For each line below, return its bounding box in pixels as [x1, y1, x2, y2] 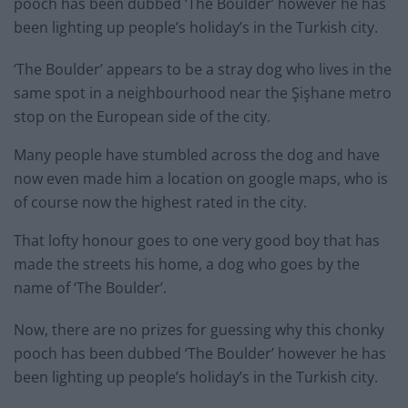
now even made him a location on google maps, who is [14, 168, 388, 189]
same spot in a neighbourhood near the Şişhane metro [14, 83, 392, 104]
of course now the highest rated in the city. [14, 192, 307, 213]
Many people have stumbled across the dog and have [14, 145, 380, 166]
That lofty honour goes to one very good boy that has [14, 230, 380, 251]
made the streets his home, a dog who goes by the [14, 254, 360, 275]
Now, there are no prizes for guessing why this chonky [14, 320, 384, 341]
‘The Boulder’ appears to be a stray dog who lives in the [14, 59, 392, 80]
